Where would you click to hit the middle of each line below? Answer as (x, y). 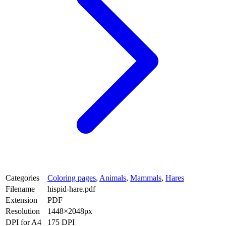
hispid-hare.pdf (71, 189)
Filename (20, 189)
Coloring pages (72, 178)
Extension (21, 200)
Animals (113, 178)
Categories (22, 178)
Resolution (23, 211)
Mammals (146, 178)
